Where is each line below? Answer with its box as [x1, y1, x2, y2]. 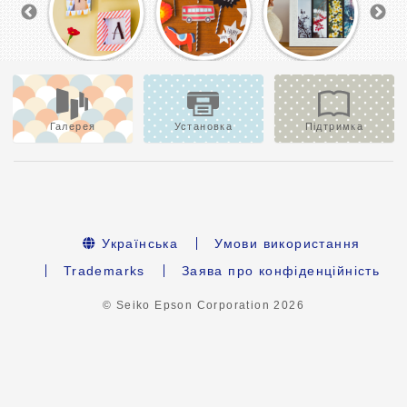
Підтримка [304, 121, 364, 133]
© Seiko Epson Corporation [102, 299, 274, 313]
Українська [96, 236, 179, 252]
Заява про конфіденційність [181, 263, 381, 279]
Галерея [49, 121, 96, 133]
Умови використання [214, 236, 361, 252]
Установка [174, 121, 233, 133]
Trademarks [63, 263, 145, 279]
